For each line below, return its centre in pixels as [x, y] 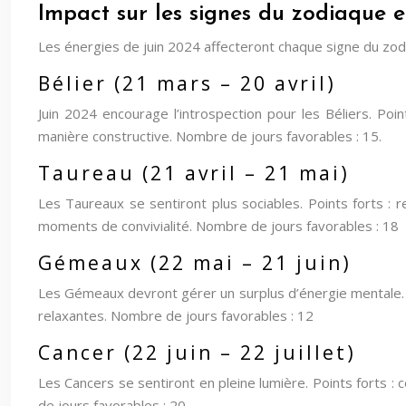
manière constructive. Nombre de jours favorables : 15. [210, 136]
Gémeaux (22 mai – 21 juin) [195, 263]
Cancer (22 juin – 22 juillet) [197, 353]
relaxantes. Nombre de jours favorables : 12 [176, 315]
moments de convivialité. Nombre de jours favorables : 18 [218, 226]
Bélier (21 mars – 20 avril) [187, 83]
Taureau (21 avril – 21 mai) [194, 173]
